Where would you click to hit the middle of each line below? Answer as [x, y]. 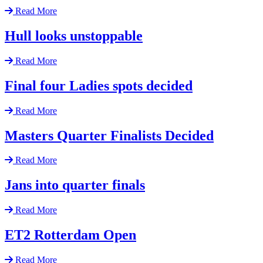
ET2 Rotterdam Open [70, 235]
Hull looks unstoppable [74, 36]
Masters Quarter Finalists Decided [109, 135]
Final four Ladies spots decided [99, 85]
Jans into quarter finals [75, 185]
